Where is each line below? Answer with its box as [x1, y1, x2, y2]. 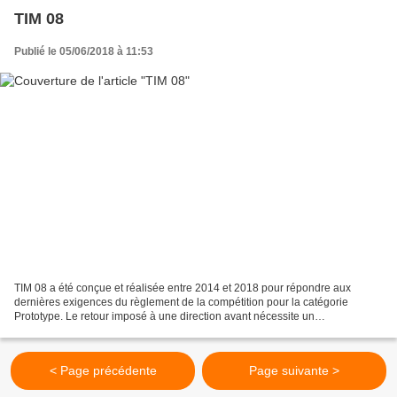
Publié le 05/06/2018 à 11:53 [14, 44, 153, 58]
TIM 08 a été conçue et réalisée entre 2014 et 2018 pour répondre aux [14, 282, 351, 295]
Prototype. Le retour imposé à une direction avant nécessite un [14, 310, 315, 323]
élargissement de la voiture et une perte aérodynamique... [14, 324, 292, 338]
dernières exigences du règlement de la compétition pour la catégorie [14, 296, 348, 309]
